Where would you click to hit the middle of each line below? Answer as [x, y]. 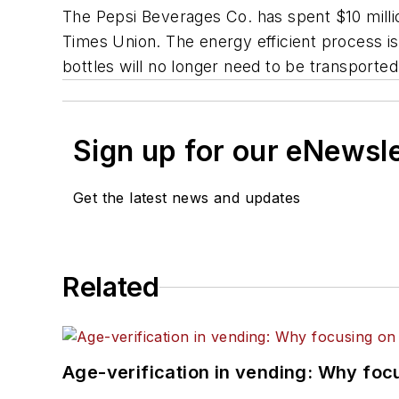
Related [111, 287]
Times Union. [112, 42]
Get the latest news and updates [187, 198]
